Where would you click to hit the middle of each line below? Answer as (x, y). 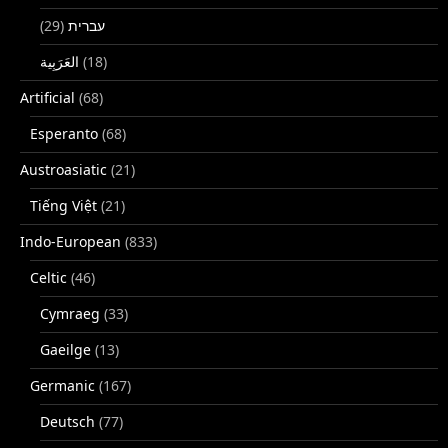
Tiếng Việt (63, 205)
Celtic (48, 277)
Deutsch (67, 421)
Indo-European (70, 241)
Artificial (47, 97)
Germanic (62, 385)
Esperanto (64, 133)
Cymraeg (70, 313)
